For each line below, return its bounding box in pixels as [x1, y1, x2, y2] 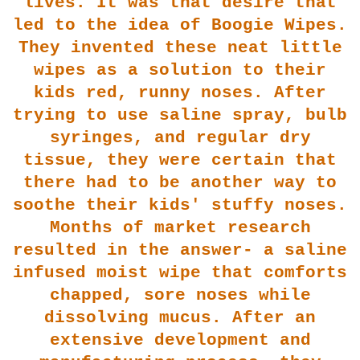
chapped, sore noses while [49, 285, 311, 305]
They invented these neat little [18, 38, 342, 57]
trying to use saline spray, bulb [13, 105, 347, 125]
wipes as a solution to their [34, 60, 326, 80]
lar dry [237, 128, 311, 147]
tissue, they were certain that [23, 150, 337, 170]
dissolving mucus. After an [44, 308, 316, 327]
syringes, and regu [49, 128, 238, 147]
